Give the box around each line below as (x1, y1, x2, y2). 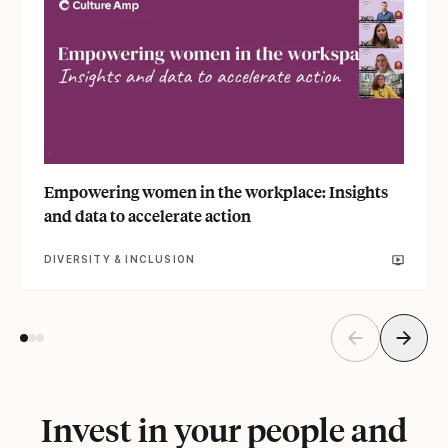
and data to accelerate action (44, 203, 251, 227)
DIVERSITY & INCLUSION (44, 252, 196, 265)
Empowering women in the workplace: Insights (44, 179, 388, 203)
